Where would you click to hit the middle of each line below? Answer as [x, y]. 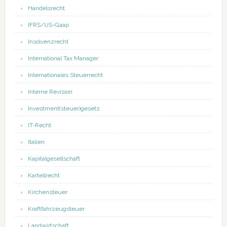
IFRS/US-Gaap [48, 25]
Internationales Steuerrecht [65, 75]
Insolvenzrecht [48, 42]
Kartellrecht [44, 176]
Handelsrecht [46, 8]
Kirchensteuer [47, 192]
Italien [36, 142]
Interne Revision [50, 92]
